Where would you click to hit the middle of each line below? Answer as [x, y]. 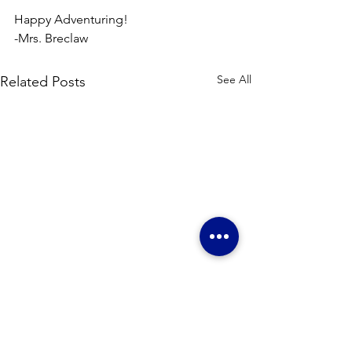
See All [234, 79]
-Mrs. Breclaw [51, 38]
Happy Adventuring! [71, 19]
